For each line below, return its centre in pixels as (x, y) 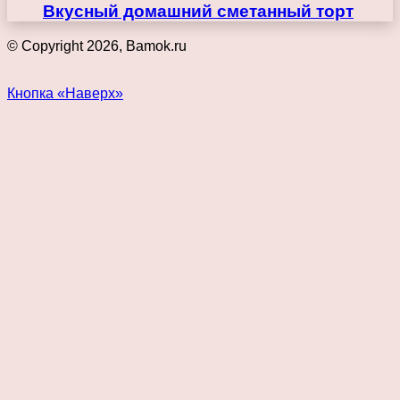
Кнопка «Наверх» (65, 93)
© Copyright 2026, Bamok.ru (97, 46)
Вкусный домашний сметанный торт (198, 12)
